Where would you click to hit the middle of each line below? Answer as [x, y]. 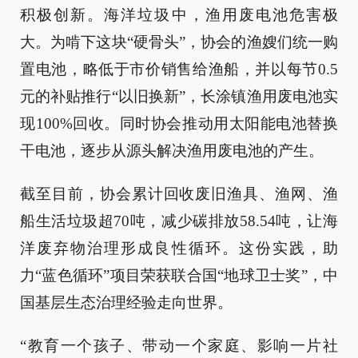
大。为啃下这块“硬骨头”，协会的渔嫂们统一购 [179, 42]
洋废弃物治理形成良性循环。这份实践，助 [179, 248]
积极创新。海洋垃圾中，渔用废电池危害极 [179, 15]
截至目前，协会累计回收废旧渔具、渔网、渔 [179, 194]
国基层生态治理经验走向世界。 [126, 302]
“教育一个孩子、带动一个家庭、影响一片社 [179, 346]
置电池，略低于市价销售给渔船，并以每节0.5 [179, 69]
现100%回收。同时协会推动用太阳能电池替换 [179, 123]
